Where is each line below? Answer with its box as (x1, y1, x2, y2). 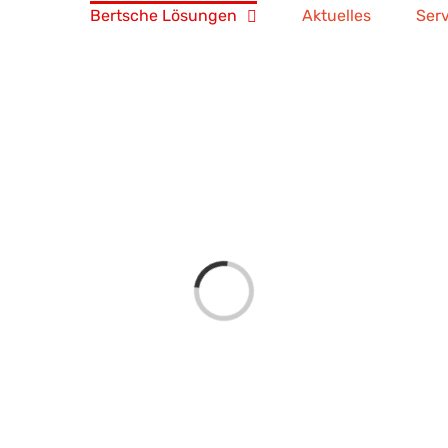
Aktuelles (302, 6, 371, 25)
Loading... (190, 259, 240, 295)
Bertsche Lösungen (90, 6, 237, 25)
